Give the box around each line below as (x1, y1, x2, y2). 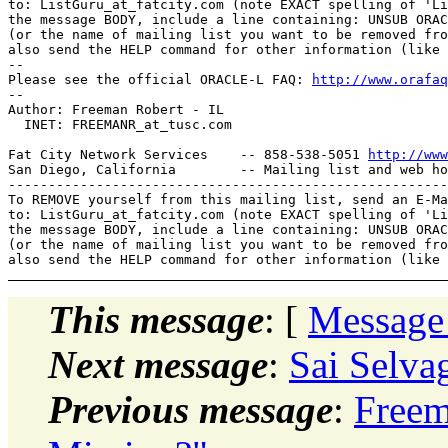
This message (48, 297, 264, 341)
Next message (48, 342, 268, 386)
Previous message (48, 387, 333, 431)
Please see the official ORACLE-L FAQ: (8, 71, 312, 87)
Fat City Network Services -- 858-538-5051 (8, 146, 368, 162)
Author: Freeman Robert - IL (8, 101, 224, 117)
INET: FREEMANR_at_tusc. (8, 116, 208, 132)
